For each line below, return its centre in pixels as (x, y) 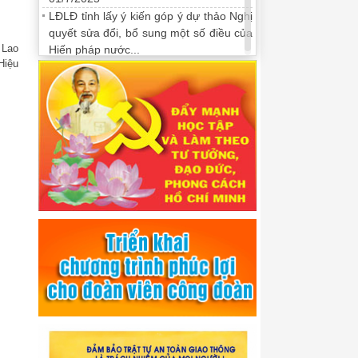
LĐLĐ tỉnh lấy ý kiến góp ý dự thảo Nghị (151, 16)
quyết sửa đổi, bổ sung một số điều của (151, 32)
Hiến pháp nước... (95, 49)
